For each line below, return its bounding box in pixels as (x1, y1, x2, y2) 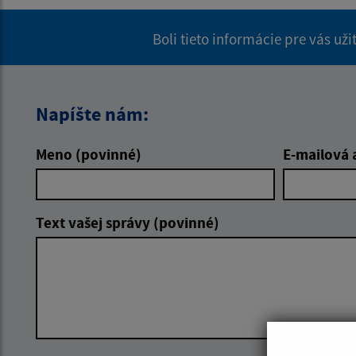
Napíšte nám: (36, 101, 149, 126)
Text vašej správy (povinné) (36, 212, 219, 232)
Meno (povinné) (36, 144, 141, 164)
